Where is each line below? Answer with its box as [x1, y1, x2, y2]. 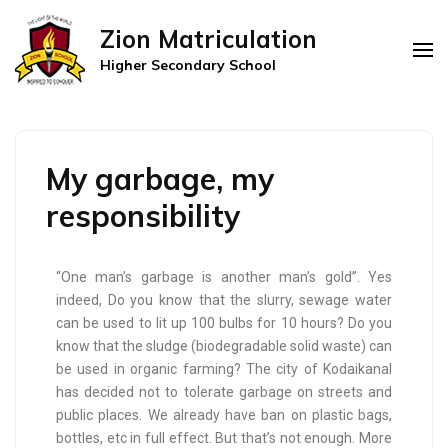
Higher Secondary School [100, 56, 276, 74]
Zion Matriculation [100, 24, 317, 54]
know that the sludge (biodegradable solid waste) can [56, 338, 392, 354]
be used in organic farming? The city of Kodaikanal [56, 361, 392, 377]
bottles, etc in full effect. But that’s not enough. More [56, 430, 392, 446]
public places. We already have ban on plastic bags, [56, 407, 392, 423]
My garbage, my [46, 160, 274, 198]
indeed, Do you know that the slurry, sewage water [56, 292, 392, 308]
